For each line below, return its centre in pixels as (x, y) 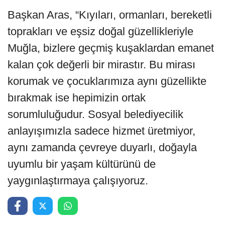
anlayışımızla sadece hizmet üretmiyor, (101, 131)
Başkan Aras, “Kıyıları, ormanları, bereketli (110, 15)
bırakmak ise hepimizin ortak (77, 98)
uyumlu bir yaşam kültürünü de (82, 164)
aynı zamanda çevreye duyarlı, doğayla (102, 148)
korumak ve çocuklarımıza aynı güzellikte (107, 81)
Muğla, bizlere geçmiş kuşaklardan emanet (111, 48)
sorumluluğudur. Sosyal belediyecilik (95, 115)
